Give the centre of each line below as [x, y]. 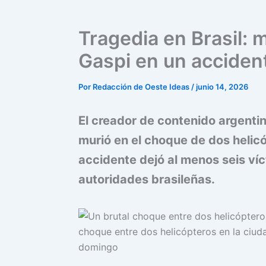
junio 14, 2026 [222, 87]
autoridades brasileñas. [147, 179]
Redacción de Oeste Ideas [142, 87]
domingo [98, 247]
